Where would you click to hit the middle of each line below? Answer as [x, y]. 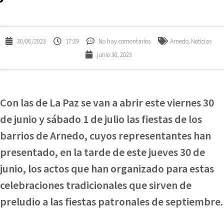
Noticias [201, 41]
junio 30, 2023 [114, 54]
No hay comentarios [124, 41]
